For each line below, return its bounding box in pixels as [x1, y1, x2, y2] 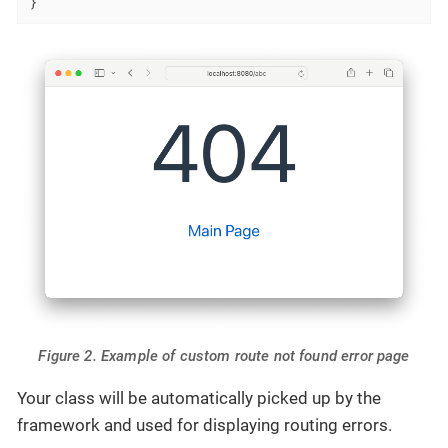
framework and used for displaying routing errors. [17, 414, 392, 435]
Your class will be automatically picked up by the [17, 387, 381, 408]
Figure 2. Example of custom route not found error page [38, 346, 410, 365]
